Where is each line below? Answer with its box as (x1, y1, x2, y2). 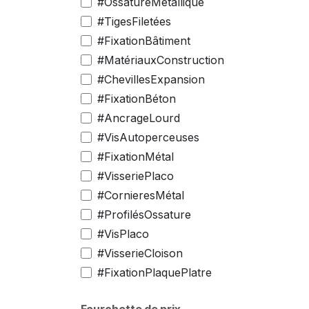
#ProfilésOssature (97, 208, 191, 221)
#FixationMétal (97, 150, 174, 163)
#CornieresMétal (97, 188, 184, 202)
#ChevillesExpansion (97, 72, 205, 86)
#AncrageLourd (97, 111, 180, 125)
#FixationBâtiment (97, 34, 190, 48)
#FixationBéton (97, 92, 176, 106)
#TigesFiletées (97, 14, 171, 28)
